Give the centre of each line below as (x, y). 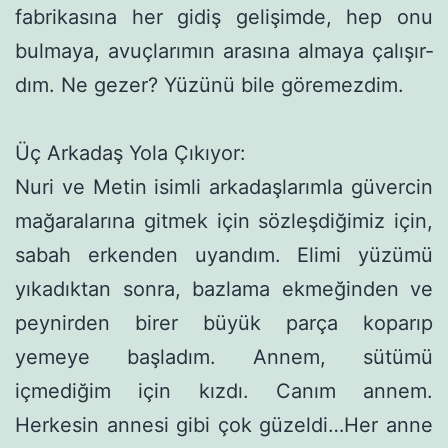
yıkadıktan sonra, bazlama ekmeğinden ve (224, 288)
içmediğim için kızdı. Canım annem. (224, 390)
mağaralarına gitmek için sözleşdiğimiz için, (224, 220)
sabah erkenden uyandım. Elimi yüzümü (224, 254)
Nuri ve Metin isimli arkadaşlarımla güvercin (224, 186)
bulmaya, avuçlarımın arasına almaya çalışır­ (224, 50)
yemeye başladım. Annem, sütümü (224, 356)
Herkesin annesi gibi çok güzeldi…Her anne (224, 424)
